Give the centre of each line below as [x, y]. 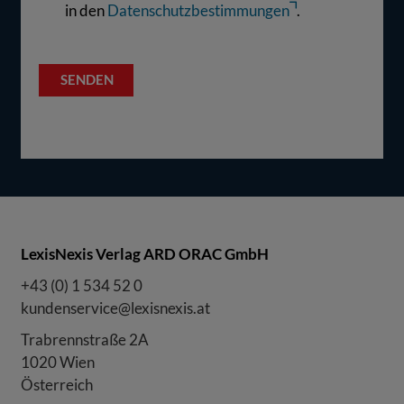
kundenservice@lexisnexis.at [116, 308]
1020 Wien [58, 363]
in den [87, 11]
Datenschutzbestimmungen [199, 11]
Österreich [57, 385]
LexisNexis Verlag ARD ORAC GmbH [145, 254]
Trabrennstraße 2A [85, 340]
